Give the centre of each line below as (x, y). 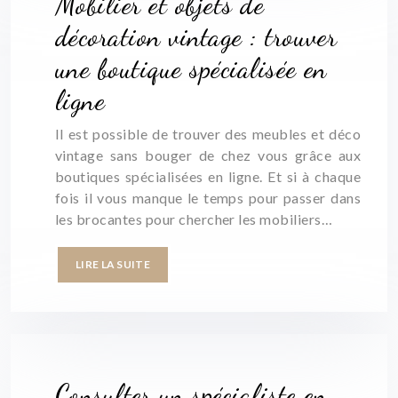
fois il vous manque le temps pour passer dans (208, 198)
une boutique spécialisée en (191, 68)
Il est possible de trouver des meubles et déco (208, 134)
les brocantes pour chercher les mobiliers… (194, 219)
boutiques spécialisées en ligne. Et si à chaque (208, 176)
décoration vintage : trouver (196, 36)
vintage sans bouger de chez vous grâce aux (208, 155)
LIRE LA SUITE (113, 264)
